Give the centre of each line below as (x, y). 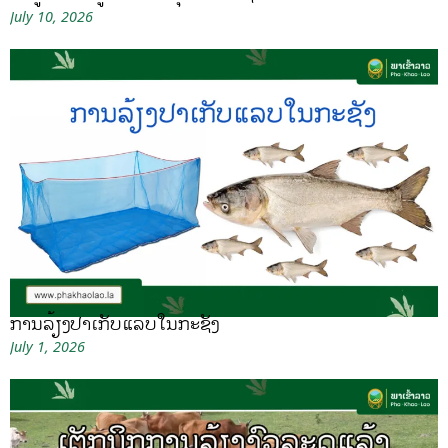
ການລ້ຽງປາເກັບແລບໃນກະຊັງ (114, 322)
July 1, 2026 (47, 346)
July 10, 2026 (51, 16)
